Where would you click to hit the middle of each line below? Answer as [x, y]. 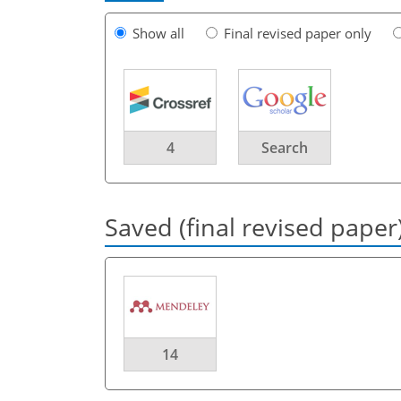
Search [285, 147]
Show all [158, 33]
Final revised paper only [298, 33]
